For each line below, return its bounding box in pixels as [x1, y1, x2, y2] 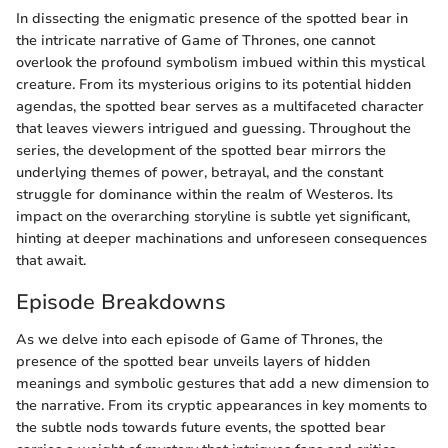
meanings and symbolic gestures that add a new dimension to [16, 374, 429, 393]
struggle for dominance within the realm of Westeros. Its [16, 184, 393, 204]
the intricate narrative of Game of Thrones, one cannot [16, 30, 375, 50]
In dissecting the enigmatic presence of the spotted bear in [16, 8, 408, 28]
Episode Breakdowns [16, 287, 226, 316]
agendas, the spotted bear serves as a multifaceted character [16, 96, 424, 116]
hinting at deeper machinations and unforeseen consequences [16, 228, 427, 248]
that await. [16, 250, 86, 270]
